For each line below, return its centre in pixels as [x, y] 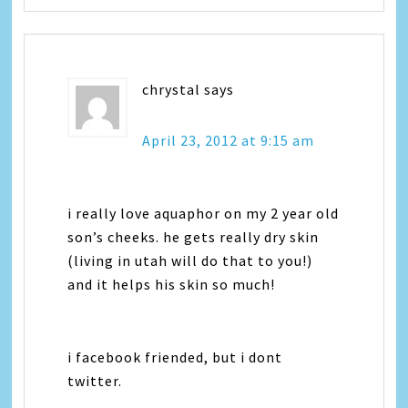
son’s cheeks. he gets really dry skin [194, 237]
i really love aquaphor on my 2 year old [204, 213]
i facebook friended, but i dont [175, 357]
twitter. [95, 381]
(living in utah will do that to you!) [190, 260]
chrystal [172, 89]
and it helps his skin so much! [172, 284]
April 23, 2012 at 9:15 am [229, 140]
